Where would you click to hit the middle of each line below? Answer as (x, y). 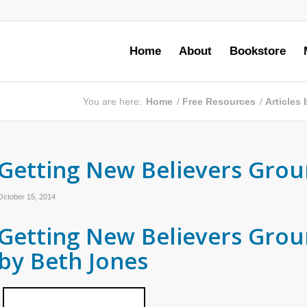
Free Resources (219, 101)
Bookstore (258, 51)
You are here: (112, 101)
